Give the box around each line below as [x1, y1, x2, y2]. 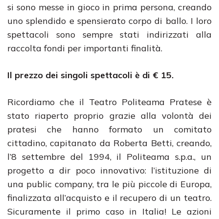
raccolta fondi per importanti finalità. [7, 43, 162, 54]
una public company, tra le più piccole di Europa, [7, 178, 212, 190]
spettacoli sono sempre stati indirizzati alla [7, 29, 212, 40]
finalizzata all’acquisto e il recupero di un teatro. [7, 192, 212, 203]
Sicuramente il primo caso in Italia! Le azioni [7, 206, 212, 217]
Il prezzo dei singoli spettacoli [7, 69, 132, 81]
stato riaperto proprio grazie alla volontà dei [7, 110, 212, 121]
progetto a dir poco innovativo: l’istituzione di [7, 165, 212, 176]
